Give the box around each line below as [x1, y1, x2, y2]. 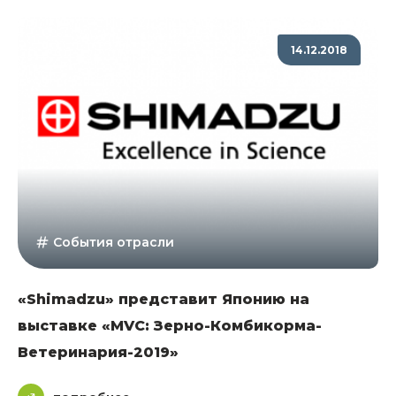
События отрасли [53, 234, 174, 251]
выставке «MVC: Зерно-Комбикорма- [18, 317, 322, 335]
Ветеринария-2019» [18, 344, 179, 362]
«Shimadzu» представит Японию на [18, 291, 309, 308]
